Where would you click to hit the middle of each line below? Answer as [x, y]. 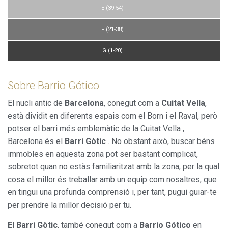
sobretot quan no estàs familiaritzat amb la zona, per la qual [113, 166]
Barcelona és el [36, 141]
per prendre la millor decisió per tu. [69, 205]
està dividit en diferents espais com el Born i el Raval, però [112, 116]
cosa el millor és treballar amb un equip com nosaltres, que [112, 179]
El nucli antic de [36, 103]
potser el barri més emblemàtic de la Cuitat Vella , [96, 128]
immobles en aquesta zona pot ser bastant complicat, [103, 154]
